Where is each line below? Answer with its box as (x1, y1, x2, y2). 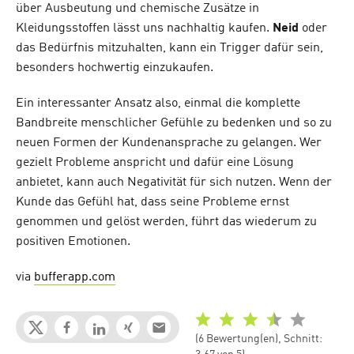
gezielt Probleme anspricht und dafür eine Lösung (16, 156, 294, 170)
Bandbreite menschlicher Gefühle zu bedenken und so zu (16, 117, 332, 130)
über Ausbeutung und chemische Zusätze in (16, 2, 259, 16)
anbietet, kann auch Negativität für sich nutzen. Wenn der (16, 176, 332, 190)
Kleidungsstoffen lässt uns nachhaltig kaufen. (16, 22, 273, 36)
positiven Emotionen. (16, 235, 130, 249)
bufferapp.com (34, 271, 115, 284)
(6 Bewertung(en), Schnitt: (195, 333, 322, 345)
